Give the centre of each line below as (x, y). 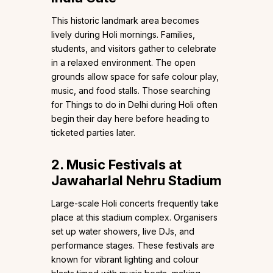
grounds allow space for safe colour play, (135, 77)
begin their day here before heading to (130, 119)
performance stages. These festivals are (133, 246)
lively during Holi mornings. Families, (123, 35)
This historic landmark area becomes (125, 21)
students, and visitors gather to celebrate (134, 49)
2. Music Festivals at (116, 165)
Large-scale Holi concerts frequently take (135, 204)
